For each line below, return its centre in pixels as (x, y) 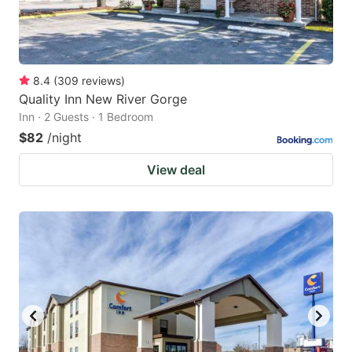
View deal (176, 169)
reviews (101, 80)
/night (64, 137)
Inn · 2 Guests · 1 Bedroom (86, 116)
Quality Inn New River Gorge (103, 99)
